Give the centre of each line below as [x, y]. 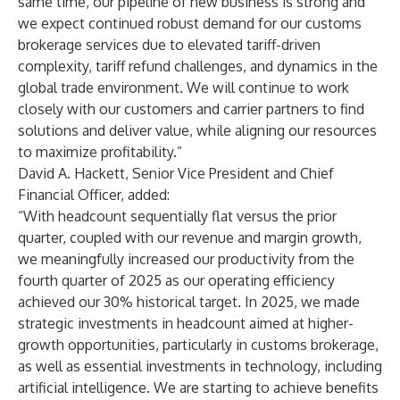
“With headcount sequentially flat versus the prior [177, 216]
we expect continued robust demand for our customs [190, 23]
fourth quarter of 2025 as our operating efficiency [176, 280]
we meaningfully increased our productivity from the [186, 259]
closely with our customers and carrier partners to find [191, 109]
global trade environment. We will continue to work [183, 87]
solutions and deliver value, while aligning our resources [197, 130]
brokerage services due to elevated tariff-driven [169, 45]
